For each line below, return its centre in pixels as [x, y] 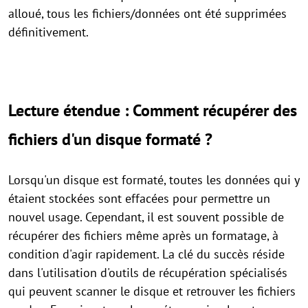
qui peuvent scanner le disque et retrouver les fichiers [152, 291]
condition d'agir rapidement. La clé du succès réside [146, 254]
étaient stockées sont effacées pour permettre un [139, 198]
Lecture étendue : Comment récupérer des [153, 110]
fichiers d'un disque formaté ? [110, 139]
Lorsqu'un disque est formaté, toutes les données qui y [154, 179]
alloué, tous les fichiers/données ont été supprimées [147, 13]
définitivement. [48, 32]
